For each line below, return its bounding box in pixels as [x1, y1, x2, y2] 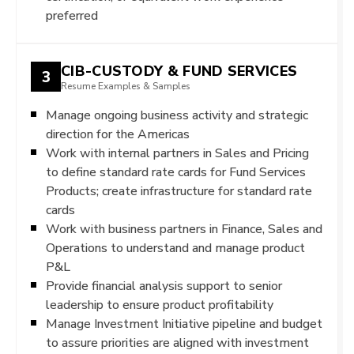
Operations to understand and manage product [46, 240, 305, 255]
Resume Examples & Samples [61, 80, 190, 92]
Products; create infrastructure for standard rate [46, 183, 312, 198]
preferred [46, 8, 98, 23]
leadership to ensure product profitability [46, 297, 273, 312]
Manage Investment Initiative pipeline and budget [46, 316, 322, 331]
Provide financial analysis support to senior [46, 278, 282, 293]
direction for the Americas [46, 126, 190, 141]
